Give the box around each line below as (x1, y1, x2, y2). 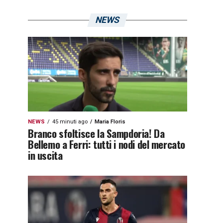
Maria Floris (95, 118, 125, 125)
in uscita (28, 147, 63, 163)
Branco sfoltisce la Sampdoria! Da (28, 125, 165, 141)
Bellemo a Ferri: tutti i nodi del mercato (28, 136, 185, 152)
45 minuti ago (52, 118, 88, 125)
